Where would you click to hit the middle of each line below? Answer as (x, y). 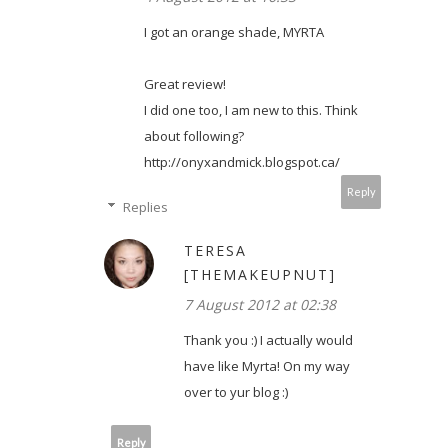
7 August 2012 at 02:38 (260, 305)
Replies (145, 207)
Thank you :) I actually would (268, 340)
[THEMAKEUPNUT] (260, 275)
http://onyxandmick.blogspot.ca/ (242, 162)
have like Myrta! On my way (267, 366)
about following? (194, 136)
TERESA (215, 251)
